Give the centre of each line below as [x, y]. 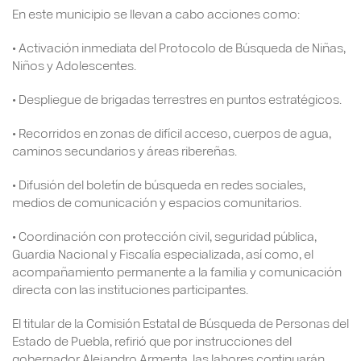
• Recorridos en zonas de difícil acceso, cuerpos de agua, [172, 132]
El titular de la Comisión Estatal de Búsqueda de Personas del [180, 322]
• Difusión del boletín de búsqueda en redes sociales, [159, 184]
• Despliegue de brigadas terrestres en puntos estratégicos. [177, 98]
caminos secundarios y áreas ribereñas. [124, 150]
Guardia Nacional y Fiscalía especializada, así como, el [163, 253]
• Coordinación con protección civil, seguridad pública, [164, 235]
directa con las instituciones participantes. [130, 288]
